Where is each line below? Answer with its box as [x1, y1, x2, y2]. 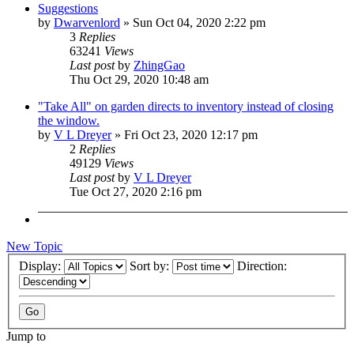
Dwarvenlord [54, 15, 120, 29]
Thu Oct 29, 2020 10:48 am [70, 72, 209, 86]
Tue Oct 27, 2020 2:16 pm [70, 184, 201, 198]
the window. [38, 113, 100, 127]
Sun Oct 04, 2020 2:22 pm [133, 15, 265, 29]
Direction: [237, 259, 290, 273]
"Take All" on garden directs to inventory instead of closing [38, 99, 333, 113]
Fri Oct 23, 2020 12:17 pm [124, 127, 258, 141]
